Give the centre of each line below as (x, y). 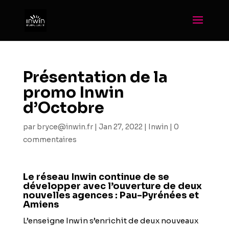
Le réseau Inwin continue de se (96, 177)
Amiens (41, 204)
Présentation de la (95, 77)
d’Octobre (63, 108)
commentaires (50, 140)
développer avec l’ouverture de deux (112, 186)
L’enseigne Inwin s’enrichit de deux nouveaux (110, 221)
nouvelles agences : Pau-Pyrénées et (111, 195)
